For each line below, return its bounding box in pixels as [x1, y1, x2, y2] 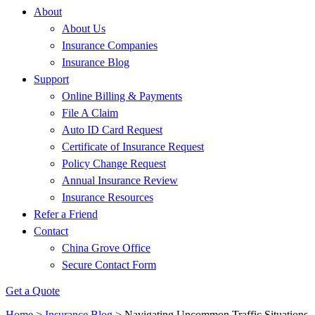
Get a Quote [6, 285, 60, 297]
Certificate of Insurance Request [62, 141, 204, 153]
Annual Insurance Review [62, 174, 178, 186]
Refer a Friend [34, 208, 98, 220]
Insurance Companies [62, 39, 157, 51]
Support [34, 73, 69, 85]
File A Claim [62, 107, 118, 119]
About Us [62, 22, 105, 34]
